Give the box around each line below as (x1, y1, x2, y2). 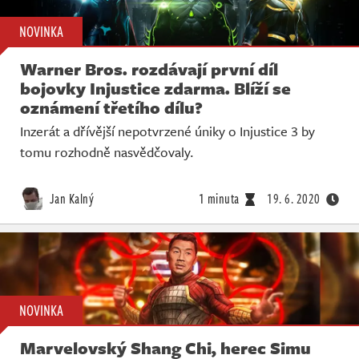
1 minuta (198, 188, 240, 208)
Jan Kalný (46, 188, 94, 208)
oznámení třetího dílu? (20, 95, 203, 119)
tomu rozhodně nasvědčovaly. (20, 141, 194, 162)
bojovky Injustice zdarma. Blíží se (20, 75, 291, 100)
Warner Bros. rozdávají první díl (20, 56, 278, 81)
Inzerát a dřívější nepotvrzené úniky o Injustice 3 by (20, 120, 315, 141)
